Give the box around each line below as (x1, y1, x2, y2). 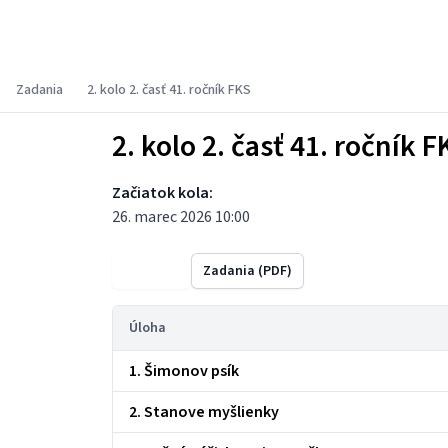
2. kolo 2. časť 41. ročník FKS (87, 80, 251, 100)
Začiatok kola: (112, 182, 213, 204)
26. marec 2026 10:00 (112, 206, 250, 228)
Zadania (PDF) (203, 261, 292, 281)
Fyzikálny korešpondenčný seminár (95, 23, 349, 45)
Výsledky (124, 261, 179, 281)
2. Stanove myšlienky (129, 401, 279, 423)
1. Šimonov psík (129, 360, 239, 382)
